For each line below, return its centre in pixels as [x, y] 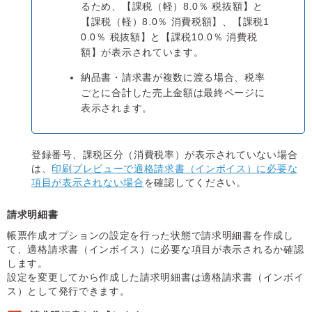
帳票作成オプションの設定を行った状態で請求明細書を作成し [150, 236]
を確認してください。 [195, 183]
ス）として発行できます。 [69, 291]
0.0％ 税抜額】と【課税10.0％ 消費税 [169, 37]
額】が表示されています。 [142, 53]
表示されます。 [117, 108]
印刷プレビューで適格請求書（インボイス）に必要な [175, 169]
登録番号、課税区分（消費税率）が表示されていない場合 [165, 155]
